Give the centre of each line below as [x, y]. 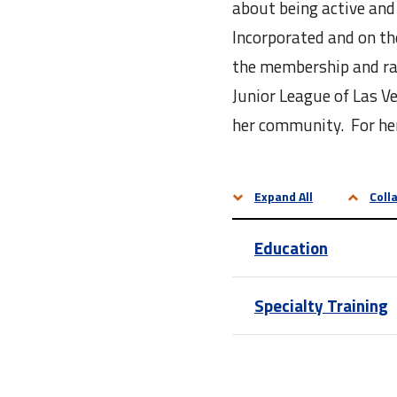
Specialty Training [321, 305]
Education [291, 247]
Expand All [284, 196]
